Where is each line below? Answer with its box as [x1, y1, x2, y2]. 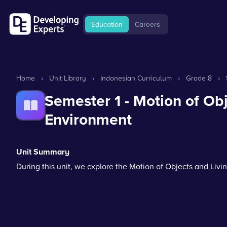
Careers [135, 19, 160, 29]
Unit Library [49, 73, 86, 83]
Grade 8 [186, 73, 212, 83]
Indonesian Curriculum [100, 73, 172, 83]
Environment [45, 108, 132, 130]
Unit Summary [16, 146, 69, 158]
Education [91, 19, 123, 29]
